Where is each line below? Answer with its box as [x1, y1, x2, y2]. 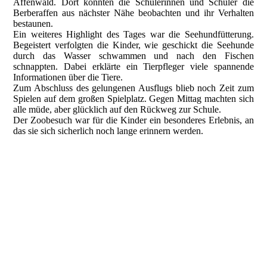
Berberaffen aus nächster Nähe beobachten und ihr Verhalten [13, 8, 254, 18]
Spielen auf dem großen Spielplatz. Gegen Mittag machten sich [13, 94, 254, 104]
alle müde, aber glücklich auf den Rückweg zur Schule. [13, 104, 222, 114]
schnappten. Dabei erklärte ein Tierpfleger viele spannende [13, 61, 254, 72]
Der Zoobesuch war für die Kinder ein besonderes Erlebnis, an [13, 115, 254, 125]
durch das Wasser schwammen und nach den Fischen [13, 51, 254, 61]
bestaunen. [13, 18, 54, 29]
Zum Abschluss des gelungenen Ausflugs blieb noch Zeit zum [13, 83, 254, 93]
